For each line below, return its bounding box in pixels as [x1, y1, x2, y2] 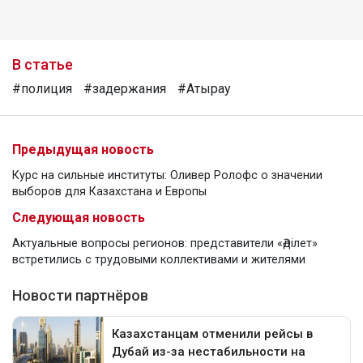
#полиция [12, 81, 72, 97]
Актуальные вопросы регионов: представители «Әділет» [12, 237, 318, 251]
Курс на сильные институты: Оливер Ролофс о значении [12, 169, 322, 183]
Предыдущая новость [12, 142, 154, 158]
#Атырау [177, 81, 231, 97]
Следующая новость [12, 210, 145, 226]
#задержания [83, 81, 166, 97]
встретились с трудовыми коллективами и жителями [12, 253, 305, 267]
